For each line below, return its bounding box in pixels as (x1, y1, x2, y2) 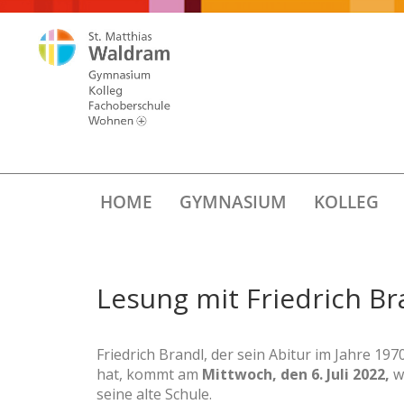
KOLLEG (313, 190, 379, 214)
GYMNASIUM (179, 190, 287, 214)
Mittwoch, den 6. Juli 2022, (202, 364, 393, 385)
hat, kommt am (96, 364, 202, 385)
